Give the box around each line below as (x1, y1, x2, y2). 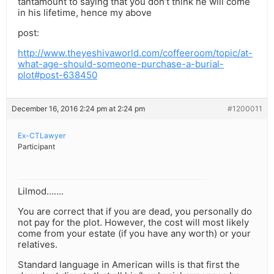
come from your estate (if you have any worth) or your (18, 228, 251, 240)
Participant (18, 142, 55, 152)
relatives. (18, 239, 57, 251)
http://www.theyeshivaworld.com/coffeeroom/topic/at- (18, 47, 253, 59)
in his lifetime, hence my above (18, 7, 152, 19)
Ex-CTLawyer (18, 131, 65, 141)
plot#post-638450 (18, 69, 97, 81)
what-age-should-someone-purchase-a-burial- (18, 58, 224, 70)
